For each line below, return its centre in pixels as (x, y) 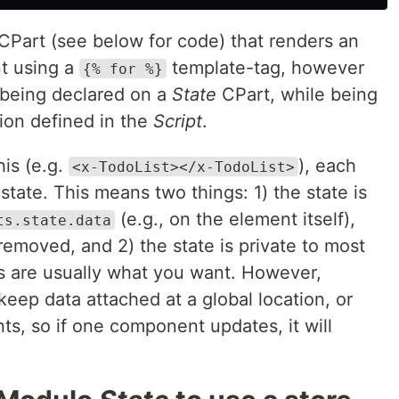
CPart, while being (297, 94)
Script (178, 121)
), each (327, 165)
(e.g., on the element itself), (235, 219)
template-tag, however (265, 67)
